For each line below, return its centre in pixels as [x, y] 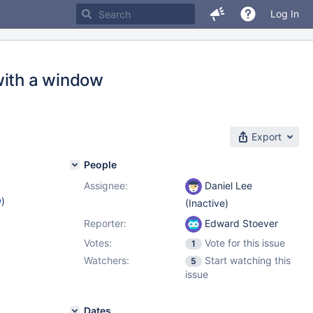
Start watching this [248, 260]
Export [267, 137]
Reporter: [105, 223]
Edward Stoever [240, 223]
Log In [285, 14]
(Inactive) [207, 203]
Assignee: [106, 185]
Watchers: [107, 260]
